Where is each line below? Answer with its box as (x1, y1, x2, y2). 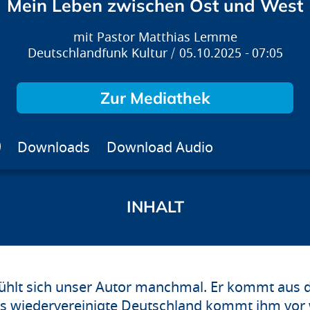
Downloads (17, 138, 90, 158)
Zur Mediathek (100, 88, 210, 109)
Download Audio (107, 138, 213, 158)
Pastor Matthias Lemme (96, 29, 237, 47)
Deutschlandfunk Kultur (27, 45, 167, 63)
